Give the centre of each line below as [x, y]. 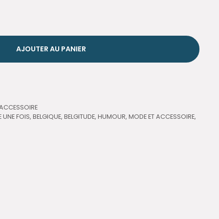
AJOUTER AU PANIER [51, 49]
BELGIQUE [47, 116]
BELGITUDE [80, 116]
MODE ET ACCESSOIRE [162, 116]
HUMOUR [112, 116]
